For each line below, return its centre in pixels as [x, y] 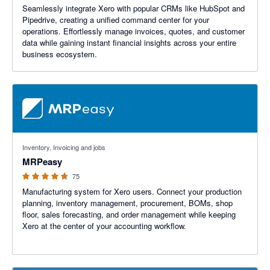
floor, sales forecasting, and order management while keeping [129, 214]
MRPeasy [42, 162]
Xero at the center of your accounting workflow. [104, 226]
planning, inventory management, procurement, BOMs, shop [127, 203]
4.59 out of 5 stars [45, 138]
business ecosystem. [60, 54]
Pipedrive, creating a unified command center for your [116, 20]
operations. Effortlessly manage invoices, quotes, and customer [133, 31]
